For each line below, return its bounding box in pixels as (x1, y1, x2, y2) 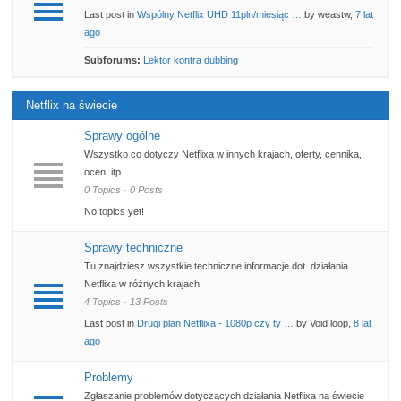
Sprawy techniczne (84, 241, 183, 255)
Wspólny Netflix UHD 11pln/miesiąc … (137, 9, 303, 21)
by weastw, (302, 9, 356, 21)
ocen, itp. (84, 166, 124, 178)
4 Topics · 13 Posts (84, 296, 169, 308)
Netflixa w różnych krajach (84, 278, 200, 290)
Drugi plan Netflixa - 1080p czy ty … (137, 318, 294, 329)
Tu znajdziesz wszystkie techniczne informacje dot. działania (84, 260, 349, 272)
